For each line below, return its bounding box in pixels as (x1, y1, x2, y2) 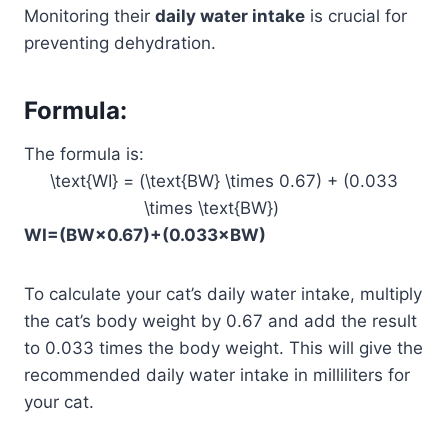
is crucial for (305, 5, 407, 26)
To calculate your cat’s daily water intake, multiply (24, 283, 422, 304)
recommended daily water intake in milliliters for (24, 364, 410, 385)
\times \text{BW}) (144, 197, 304, 218)
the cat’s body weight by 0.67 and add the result (24, 310, 417, 331)
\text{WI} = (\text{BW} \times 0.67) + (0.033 (50, 170, 398, 191)
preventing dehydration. (24, 32, 216, 53)
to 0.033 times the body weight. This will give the (24, 337, 423, 358)
